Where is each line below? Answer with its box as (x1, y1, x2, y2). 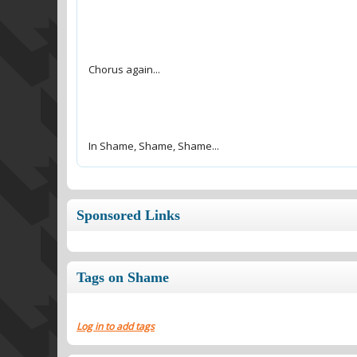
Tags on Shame (76, 269, 169, 285)
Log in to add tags (76, 320, 155, 333)
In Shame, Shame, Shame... (88, 139, 219, 153)
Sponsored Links (76, 207, 180, 223)
